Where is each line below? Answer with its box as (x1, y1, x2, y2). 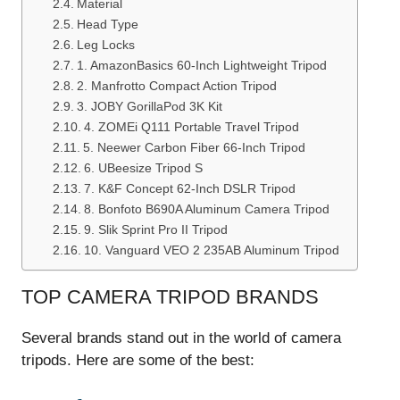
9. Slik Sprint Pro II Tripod (83, 222, 228, 237)
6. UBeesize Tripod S (83, 161, 203, 175)
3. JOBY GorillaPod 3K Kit (76, 99, 222, 113)
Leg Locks (76, 37, 135, 52)
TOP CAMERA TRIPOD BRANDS (21, 285, 319, 308)
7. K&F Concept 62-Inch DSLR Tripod (83, 181, 296, 196)
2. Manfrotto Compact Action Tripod (76, 79, 277, 93)
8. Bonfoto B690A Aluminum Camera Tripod (83, 202, 329, 216)
